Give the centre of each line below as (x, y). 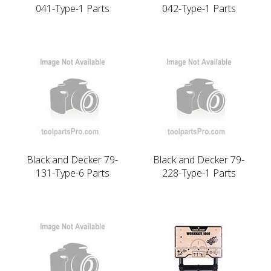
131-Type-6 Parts (72, 173)
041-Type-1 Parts (72, 8)
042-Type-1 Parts (199, 8)
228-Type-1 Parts (199, 173)
